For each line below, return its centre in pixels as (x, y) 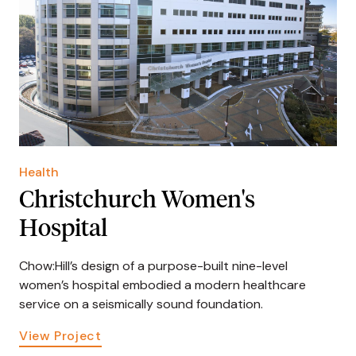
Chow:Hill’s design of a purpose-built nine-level (153, 266)
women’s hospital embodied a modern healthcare (163, 285)
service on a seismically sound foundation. (141, 304)
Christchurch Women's (137, 201)
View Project (60, 336)
